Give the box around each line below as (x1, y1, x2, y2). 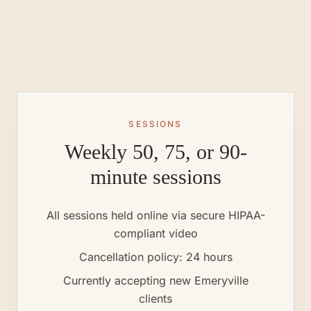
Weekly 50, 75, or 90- (64, 140, 247, 163)
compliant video (113, 226, 198, 240)
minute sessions (90, 165, 221, 188)
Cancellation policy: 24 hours (78, 250, 233, 264)
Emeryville (194, 274, 249, 287)
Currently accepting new (62, 274, 194, 287)
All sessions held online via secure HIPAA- (46, 208, 265, 222)
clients (139, 292, 172, 305)
